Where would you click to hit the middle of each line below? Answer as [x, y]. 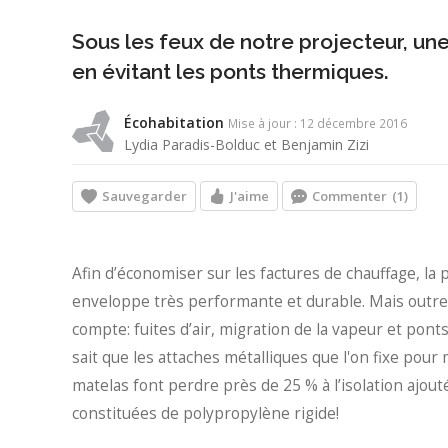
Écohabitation [174, 123]
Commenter [349, 196]
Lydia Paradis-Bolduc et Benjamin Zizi [246, 145]
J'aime [249, 196]
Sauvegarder [144, 195]
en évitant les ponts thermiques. [230, 72]
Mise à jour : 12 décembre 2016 [317, 123]
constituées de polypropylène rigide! [205, 414]
